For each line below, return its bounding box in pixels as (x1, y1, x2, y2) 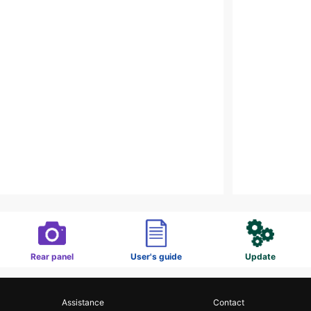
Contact (212, 297, 244, 308)
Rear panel (31, 251, 74, 262)
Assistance (61, 297, 104, 308)
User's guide (131, 251, 182, 262)
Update (245, 251, 276, 262)
